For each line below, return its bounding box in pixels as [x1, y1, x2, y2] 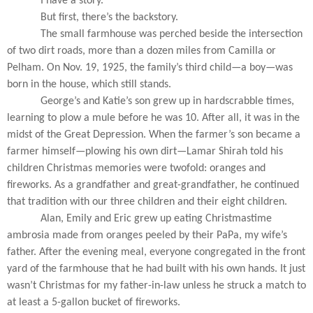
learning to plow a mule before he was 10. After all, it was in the [7, 112, 300, 124]
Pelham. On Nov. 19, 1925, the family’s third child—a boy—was [7, 61, 293, 73]
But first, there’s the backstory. [41, 11, 178, 23]
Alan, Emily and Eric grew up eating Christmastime [41, 212, 272, 224]
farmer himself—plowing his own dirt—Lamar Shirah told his [7, 145, 283, 157]
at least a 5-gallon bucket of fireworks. [7, 296, 180, 308]
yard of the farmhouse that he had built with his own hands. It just [7, 263, 305, 275]
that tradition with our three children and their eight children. [7, 196, 287, 208]
